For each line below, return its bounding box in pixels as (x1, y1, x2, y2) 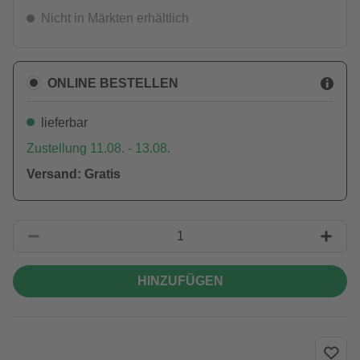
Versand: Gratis (27, 167, 121, 181)
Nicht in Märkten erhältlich (41, 11, 189, 25)
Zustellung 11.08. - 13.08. (27, 141, 170, 155)
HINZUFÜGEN (137, 274, 223, 288)
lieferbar (41, 116, 88, 129)
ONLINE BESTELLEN (47, 76, 178, 90)
